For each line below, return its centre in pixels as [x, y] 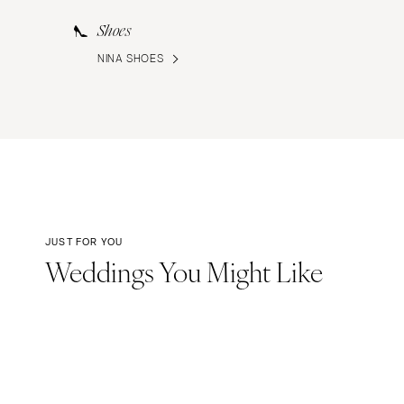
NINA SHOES [131, 59]
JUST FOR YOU [84, 242]
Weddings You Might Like [184, 271]
